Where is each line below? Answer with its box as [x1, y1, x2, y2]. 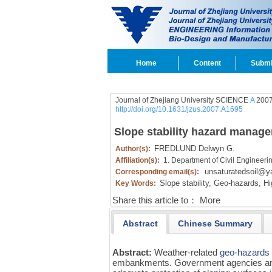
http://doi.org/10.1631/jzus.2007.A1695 [115, 105, 243, 114]
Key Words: [115, 179, 158, 188]
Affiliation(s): [115, 156, 161, 165]
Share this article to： [112, 195, 197, 205]
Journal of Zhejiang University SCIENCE [115, 96, 250, 104]
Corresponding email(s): [115, 168, 201, 176]
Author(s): [115, 144, 152, 153]
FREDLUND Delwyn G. [154, 144, 235, 153]
